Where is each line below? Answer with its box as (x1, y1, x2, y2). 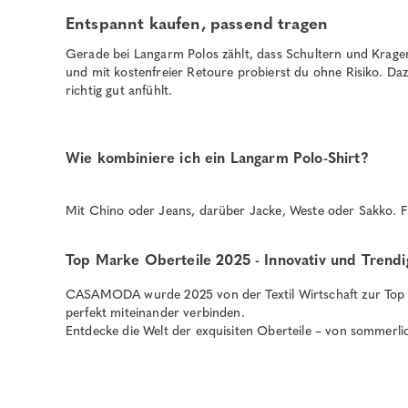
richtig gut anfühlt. (66, 83, 173, 99)
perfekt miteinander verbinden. (66, 305, 245, 321)
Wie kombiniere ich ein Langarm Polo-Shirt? (66, 149, 369, 168)
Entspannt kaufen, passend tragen (66, 14, 329, 35)
